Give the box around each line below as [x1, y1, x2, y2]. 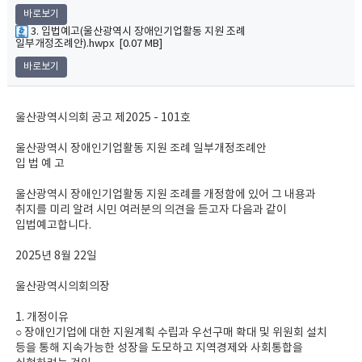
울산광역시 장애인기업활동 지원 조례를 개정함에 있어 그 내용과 [15, 188, 316, 201]
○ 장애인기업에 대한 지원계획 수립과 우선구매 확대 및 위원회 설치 [15, 326, 327, 339]
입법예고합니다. [15, 219, 91, 232]
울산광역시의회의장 [15, 280, 110, 293]
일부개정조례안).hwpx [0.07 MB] [15, 38, 162, 50]
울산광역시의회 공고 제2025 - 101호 [15, 112, 191, 124]
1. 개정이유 [15, 311, 69, 324]
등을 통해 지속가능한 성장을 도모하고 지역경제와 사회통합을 [15, 342, 303, 355]
